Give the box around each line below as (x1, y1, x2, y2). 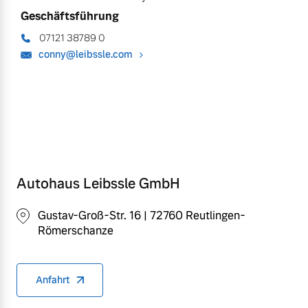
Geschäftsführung (21, 8, 119, 23)
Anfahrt (36, 273, 70, 286)
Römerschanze (38, 223, 113, 238)
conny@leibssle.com (38, 47, 133, 60)
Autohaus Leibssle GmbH (16, 174, 180, 192)
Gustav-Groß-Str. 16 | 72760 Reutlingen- (38, 208, 245, 223)
